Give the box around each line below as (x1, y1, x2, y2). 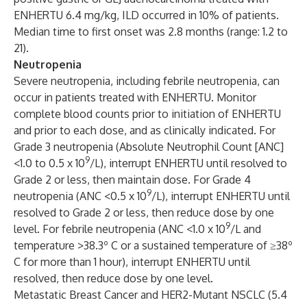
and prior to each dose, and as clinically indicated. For (14, 123, 275, 137)
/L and (230, 222, 261, 236)
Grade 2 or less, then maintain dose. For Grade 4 (14, 173, 251, 186)
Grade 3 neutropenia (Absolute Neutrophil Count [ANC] (14, 140, 284, 153)
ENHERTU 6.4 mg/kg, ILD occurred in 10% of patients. (14, 8, 279, 22)
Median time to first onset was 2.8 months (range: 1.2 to (14, 25, 288, 38)
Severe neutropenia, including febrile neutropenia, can (14, 74, 280, 88)
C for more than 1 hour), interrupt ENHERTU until (14, 255, 250, 269)
